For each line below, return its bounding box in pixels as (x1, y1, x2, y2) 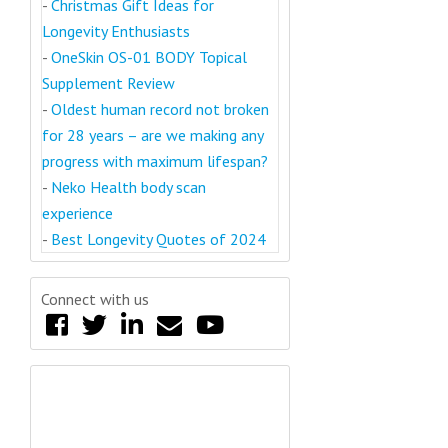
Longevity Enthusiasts (42, 21, 190, 42)
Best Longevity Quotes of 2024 (51, 229, 266, 250)
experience (42, 203, 113, 224)
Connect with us (41, 289, 149, 310)
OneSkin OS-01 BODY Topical (51, 47, 247, 68)
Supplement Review (42, 73, 175, 94)
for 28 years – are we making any (42, 125, 263, 146)
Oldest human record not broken (51, 99, 269, 120)
